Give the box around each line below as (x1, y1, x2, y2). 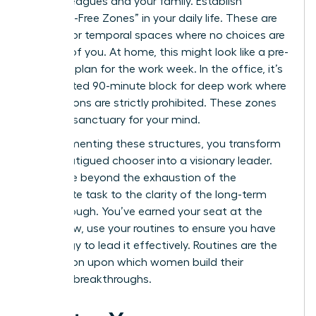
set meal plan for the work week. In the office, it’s (26, 63, 283, 75)
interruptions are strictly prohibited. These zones (26, 97, 276, 109)
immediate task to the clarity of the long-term (26, 188, 267, 200)
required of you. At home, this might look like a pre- (26, 46, 288, 58)
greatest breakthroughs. (26, 273, 152, 285)
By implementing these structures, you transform (26, 138, 281, 150)
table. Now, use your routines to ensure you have (26, 222, 276, 234)
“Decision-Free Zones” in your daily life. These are (26, 12, 277, 24)
